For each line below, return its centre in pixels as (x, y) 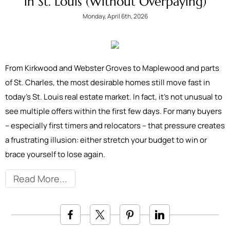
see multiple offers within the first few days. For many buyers (113, 111)
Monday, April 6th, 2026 (115, 16)
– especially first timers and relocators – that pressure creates (115, 126)
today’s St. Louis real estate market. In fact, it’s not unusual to (114, 97)
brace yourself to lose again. (55, 154)
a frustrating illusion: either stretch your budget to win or (106, 140)
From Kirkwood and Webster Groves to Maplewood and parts (112, 68)
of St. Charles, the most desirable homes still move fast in (108, 82)
